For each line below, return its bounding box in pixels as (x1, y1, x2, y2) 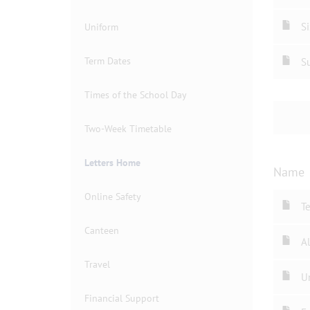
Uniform (84, 21, 118, 33)
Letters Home (84, 156, 140, 169)
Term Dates (84, 55, 131, 67)
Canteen (84, 224, 119, 237)
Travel (84, 258, 110, 271)
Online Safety (84, 190, 141, 203)
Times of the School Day (84, 89, 187, 101)
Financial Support (84, 292, 159, 304)
